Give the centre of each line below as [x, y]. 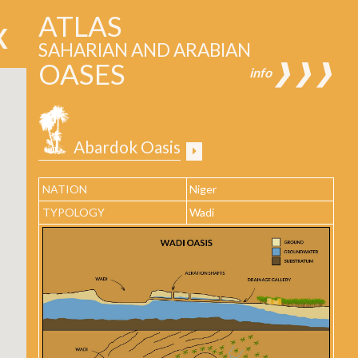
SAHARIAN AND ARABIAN [145, 50]
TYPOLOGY [73, 213]
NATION [64, 189]
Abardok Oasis [125, 147]
